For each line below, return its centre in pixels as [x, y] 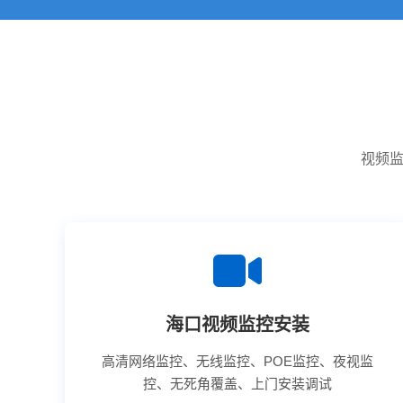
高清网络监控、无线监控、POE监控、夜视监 [237, 361]
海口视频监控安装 [237, 325]
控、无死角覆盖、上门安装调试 [237, 384]
